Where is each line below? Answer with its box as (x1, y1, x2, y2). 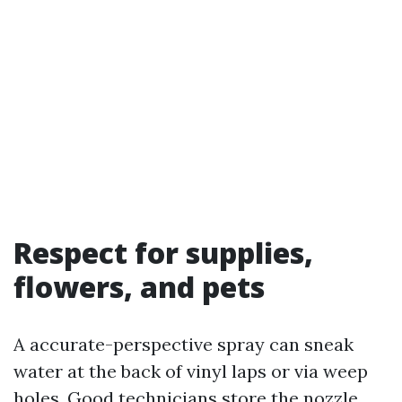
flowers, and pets (13, 267, 265, 306)
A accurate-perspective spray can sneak (13, 333, 354, 355)
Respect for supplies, (13, 233, 313, 272)
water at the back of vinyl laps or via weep (13, 360, 368, 382)
